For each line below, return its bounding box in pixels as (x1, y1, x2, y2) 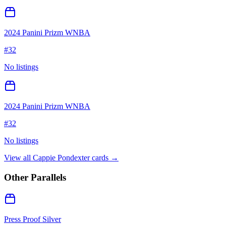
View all (4, 153, 33, 162)
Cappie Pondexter (33, 153, 90, 162)
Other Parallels (4, 172, 66, 183)
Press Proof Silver (4, 214, 61, 223)
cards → (90, 153, 119, 162)
